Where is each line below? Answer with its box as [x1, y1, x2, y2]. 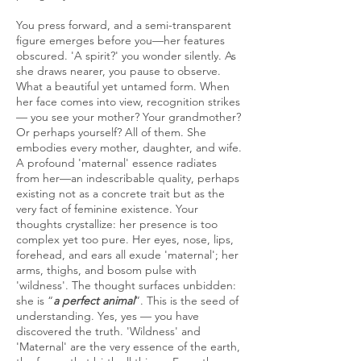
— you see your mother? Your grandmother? [16, 110, 241, 124]
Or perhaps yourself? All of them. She [16, 125, 206, 139]
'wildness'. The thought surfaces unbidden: [16, 278, 236, 293]
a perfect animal [53, 293, 135, 308]
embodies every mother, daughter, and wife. [16, 140, 242, 155]
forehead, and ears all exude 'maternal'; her [16, 247, 239, 262]
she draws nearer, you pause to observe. [16, 64, 221, 78]
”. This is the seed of [135, 293, 239, 308]
